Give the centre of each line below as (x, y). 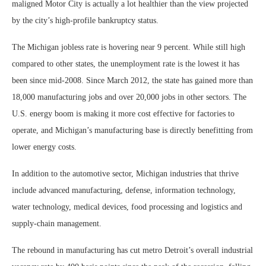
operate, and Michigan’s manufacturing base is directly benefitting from (132, 130)
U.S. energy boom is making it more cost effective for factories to (123, 114)
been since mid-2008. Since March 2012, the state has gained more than (132, 80)
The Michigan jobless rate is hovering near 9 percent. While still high (129, 47)
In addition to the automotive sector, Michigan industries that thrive (125, 174)
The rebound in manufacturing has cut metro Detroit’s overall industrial (132, 250)
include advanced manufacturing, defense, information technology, (124, 190)
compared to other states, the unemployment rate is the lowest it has (126, 64)
